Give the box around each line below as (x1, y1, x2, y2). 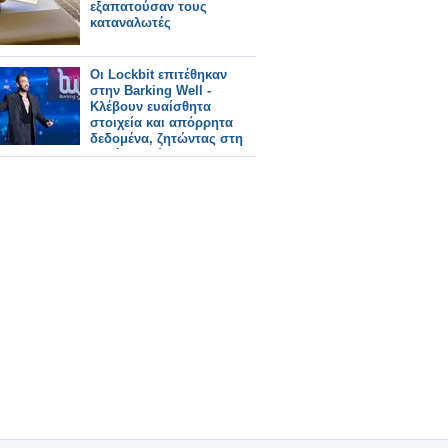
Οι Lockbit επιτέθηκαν (90, 67, 227, 82)
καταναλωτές (90, 15, 171, 30)
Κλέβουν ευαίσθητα (90, 99, 211, 114)
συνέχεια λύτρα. (90, 147, 190, 162)
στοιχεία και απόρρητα (90, 115, 233, 130)
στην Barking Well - (90, 83, 211, 98)
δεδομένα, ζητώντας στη (90, 131, 243, 146)
